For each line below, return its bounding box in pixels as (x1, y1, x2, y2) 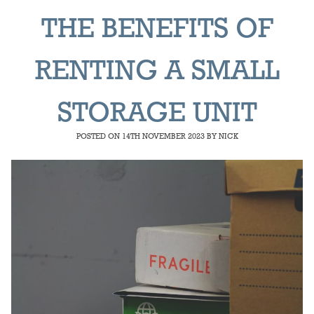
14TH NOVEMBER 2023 (121, 133, 205, 142)
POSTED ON (76, 133, 122, 142)
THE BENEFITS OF (41, 15, 273, 44)
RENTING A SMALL (34, 57, 280, 86)
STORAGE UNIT (57, 100, 257, 128)
